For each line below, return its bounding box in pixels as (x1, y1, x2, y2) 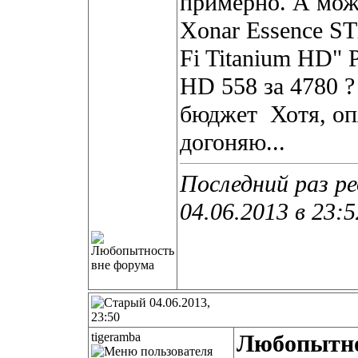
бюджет (179, 101, 264, 128)
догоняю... (179, 129, 285, 156)
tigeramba (91, 330, 141, 344)
